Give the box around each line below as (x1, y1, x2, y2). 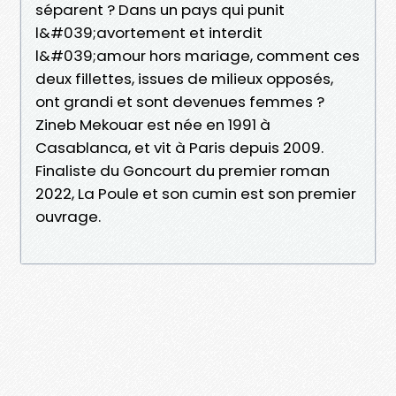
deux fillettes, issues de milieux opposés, (35, 67, 333, 89)
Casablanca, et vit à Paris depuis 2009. (35, 136, 324, 158)
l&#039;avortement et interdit (35, 21, 263, 43)
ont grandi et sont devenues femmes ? (35, 90, 324, 112)
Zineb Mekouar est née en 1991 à (35, 113, 270, 135)
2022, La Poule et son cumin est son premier (35, 182, 356, 204)
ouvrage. (35, 205, 101, 227)
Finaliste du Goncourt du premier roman (35, 159, 330, 181)
